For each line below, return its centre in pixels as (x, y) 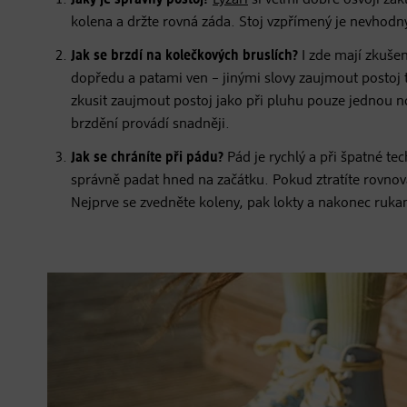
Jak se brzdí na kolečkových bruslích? (184, 57)
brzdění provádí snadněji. (150, 125)
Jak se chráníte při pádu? (147, 159)
